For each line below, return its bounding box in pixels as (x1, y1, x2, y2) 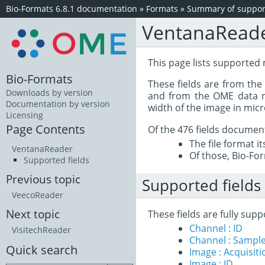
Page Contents (6, 121, 85, 138)
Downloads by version (6, 87, 93, 99)
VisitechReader (12, 224, 71, 236)
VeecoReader (12, 189, 63, 201)
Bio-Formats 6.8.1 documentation (6, 3, 137, 14)
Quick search (6, 241, 77, 258)
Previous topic (6, 172, 80, 187)
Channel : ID (189, 222, 243, 235)
